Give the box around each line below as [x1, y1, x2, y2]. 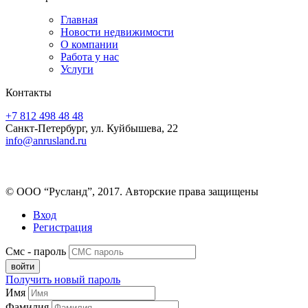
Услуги [60, 63, 93, 75]
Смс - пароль [5, 245, 66, 257]
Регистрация [33, 221, 92, 233]
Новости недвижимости [60, 25, 174, 38]
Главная [60, 13, 98, 25]
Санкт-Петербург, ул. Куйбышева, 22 [5, 122, 178, 134]
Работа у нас [60, 50, 119, 63]
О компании [60, 38, 118, 50]
